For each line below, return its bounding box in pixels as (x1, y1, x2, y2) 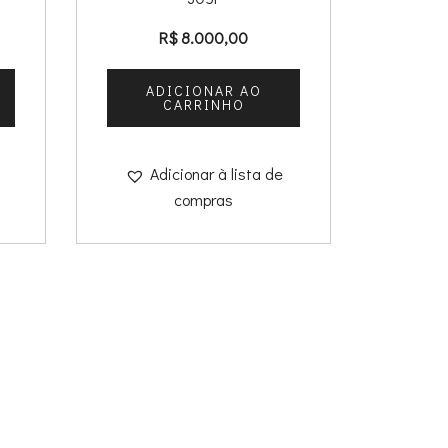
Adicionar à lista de (149, 163, 283, 185)
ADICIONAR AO (145, 81, 262, 101)
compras (174, 189, 233, 211)
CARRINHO (162, 95, 245, 115)
